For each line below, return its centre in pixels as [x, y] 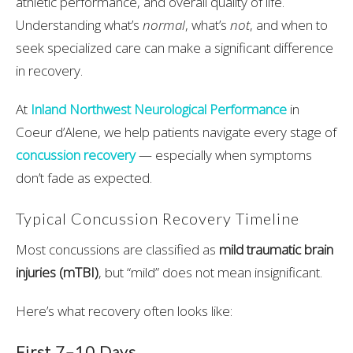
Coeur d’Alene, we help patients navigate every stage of [176, 132]
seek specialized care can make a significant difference [175, 47]
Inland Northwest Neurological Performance [159, 109]
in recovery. [49, 70]
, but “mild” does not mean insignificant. [210, 273]
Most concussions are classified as [117, 250]
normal [164, 24]
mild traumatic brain [276, 250]
